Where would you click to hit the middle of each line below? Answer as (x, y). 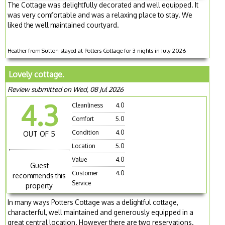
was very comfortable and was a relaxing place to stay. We (100, 15)
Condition (86, 132)
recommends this (39, 176)
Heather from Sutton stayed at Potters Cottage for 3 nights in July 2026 (97, 50)
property (39, 186)
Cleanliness (88, 105)
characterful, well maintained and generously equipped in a (101, 212)
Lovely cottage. (37, 74)
